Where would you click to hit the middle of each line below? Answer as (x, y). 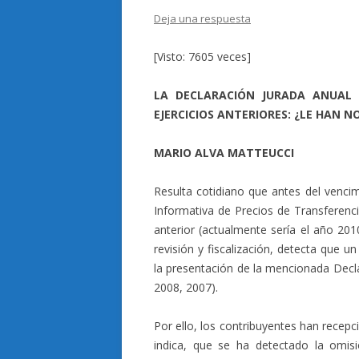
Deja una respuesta (202, 18)
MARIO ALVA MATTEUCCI (224, 153)
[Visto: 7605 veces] (202, 56)
